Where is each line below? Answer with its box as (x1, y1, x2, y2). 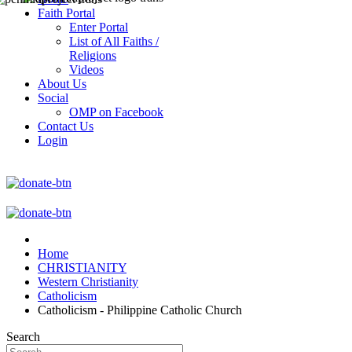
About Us (38, 77, 86, 90)
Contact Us (38, 119, 93, 133)
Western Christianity (38, 275, 138, 288)
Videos (69, 63, 104, 76)
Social (38, 91, 68, 104)
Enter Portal (69, 20, 128, 34)
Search (6, 330, 40, 343)
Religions (69, 49, 116, 62)
